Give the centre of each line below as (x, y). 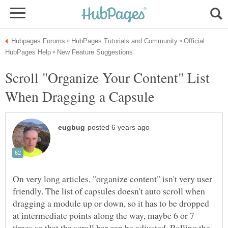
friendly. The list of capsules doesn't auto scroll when (109, 191)
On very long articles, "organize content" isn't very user (112, 179)
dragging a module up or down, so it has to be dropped (111, 203)
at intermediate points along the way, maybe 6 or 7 (104, 216)
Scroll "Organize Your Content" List (107, 77)
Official (194, 41)
